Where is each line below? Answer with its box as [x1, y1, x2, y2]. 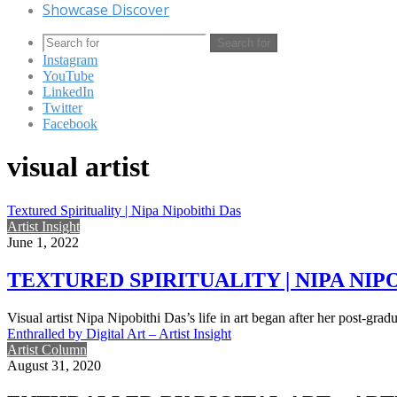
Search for [217, 36, 270, 50]
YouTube [43, 68, 94, 83]
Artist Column [7, 341, 87, 357]
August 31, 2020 [7, 357, 101, 373]
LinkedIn [43, 84, 94, 99]
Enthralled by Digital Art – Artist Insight [7, 325, 231, 341]
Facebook [43, 116, 97, 131]
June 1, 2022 [7, 234, 79, 250]
